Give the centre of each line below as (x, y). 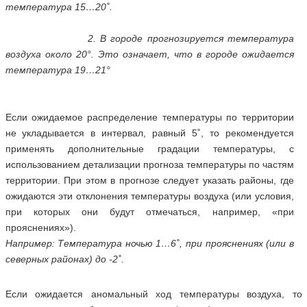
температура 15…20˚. (59, 7)
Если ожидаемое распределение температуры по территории (149, 117)
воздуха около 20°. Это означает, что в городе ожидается (149, 54)
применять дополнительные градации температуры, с (149, 149)
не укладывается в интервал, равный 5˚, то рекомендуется (149, 133)
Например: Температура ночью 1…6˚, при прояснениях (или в (149, 243)
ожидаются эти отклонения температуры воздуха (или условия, (149, 196)
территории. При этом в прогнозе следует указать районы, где (149, 180)
